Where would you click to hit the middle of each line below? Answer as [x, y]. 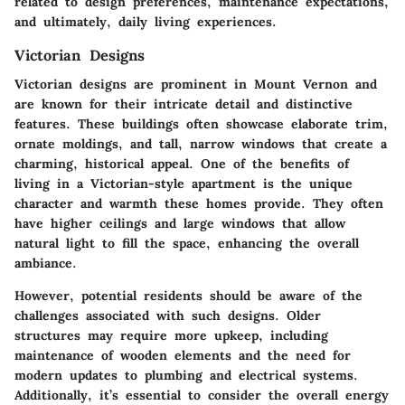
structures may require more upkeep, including [171, 336]
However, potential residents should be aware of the [188, 296]
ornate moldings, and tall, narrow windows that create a [201, 144]
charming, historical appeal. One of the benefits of [182, 164]
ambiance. [46, 264]
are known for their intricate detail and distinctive [184, 104]
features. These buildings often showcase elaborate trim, [201, 124]
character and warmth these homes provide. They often [199, 204]
